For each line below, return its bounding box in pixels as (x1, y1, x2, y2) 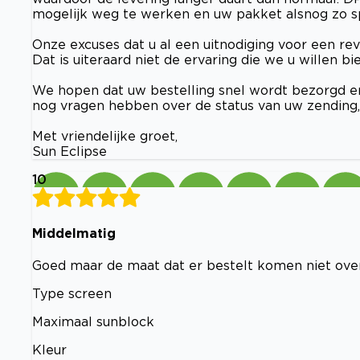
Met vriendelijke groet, (32, 128, 178, 143)
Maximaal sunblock (32, 314, 154, 329)
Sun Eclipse (32, 143, 107, 158)
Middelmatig (32, 225, 116, 240)
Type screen (32, 286, 112, 301)
